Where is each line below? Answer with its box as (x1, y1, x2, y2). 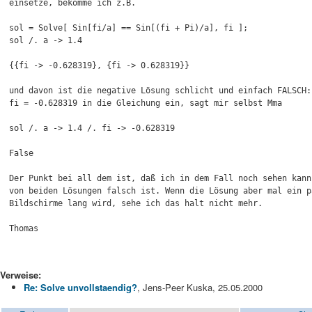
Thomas (9, 224, 38, 233)
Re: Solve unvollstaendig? (24, 281, 137, 294)
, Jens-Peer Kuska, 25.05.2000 (137, 281, 263, 294)
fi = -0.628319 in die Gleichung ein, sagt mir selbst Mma (9, 98, 282, 108)
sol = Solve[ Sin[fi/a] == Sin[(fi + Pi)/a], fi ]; (9, 23, 248, 33)
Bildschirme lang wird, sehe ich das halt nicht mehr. (9, 198, 263, 208)
